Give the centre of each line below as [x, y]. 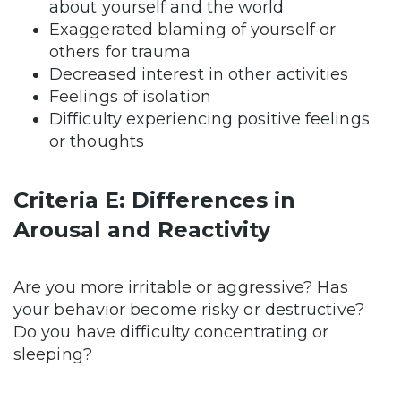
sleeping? [55, 355]
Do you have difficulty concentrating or [171, 333]
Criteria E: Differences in [154, 200]
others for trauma [120, 52]
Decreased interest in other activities [199, 75]
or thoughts [97, 142]
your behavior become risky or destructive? [189, 310]
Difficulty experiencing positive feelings [209, 119]
